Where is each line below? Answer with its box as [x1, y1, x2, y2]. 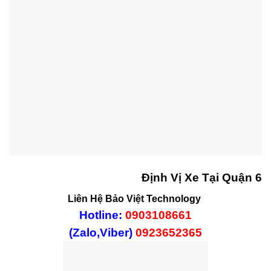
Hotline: [79, 208, 125, 221]
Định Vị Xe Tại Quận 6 [142, 171, 262, 184]
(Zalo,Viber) [69, 226, 135, 239]
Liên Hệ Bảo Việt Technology [68, 193, 203, 204]
